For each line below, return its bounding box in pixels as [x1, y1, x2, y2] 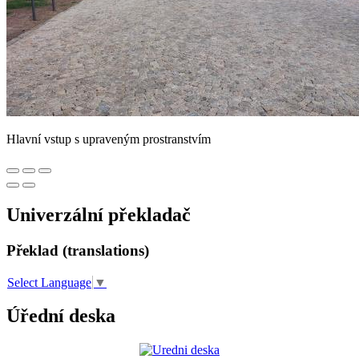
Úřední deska [6, 305, 115, 327]
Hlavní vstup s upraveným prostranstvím [6, 131, 211, 146]
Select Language [7, 275, 91, 289]
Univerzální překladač [6, 204, 191, 225]
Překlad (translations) [6, 241, 149, 259]
